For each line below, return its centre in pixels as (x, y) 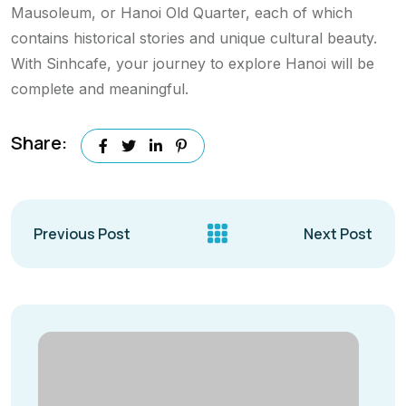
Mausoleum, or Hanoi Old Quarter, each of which (182, 12)
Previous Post (82, 233)
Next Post (338, 233)
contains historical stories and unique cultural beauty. (194, 38)
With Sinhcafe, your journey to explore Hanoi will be (193, 63)
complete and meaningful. (100, 88)
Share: (39, 143)
